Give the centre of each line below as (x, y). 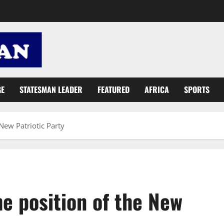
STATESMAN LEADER (51, 89)
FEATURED (113, 89)
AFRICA (157, 89)
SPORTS (197, 89)
